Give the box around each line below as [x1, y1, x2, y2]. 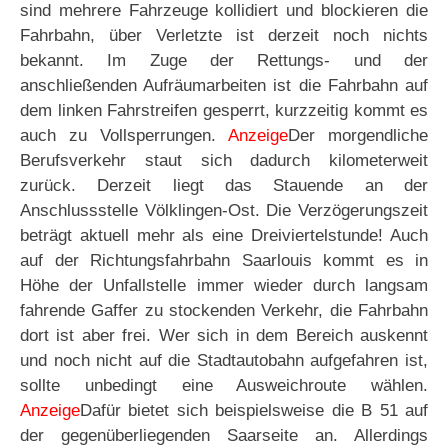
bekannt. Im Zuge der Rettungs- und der [20, 51, 428, 71]
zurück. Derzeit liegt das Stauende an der [20, 176, 428, 196]
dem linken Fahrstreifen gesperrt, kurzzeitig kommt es [20, 101, 428, 121]
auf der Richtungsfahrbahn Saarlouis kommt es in [20, 251, 428, 271]
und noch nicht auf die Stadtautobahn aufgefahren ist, [20, 351, 428, 371]
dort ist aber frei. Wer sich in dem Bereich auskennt [20, 326, 428, 346]
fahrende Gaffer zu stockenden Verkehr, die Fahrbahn [20, 301, 428, 321]
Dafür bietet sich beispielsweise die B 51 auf [80, 401, 428, 421]
